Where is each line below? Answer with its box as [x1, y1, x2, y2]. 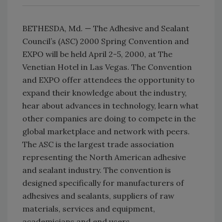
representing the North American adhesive [22, 152, 186, 163]
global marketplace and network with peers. [22, 126, 190, 137]
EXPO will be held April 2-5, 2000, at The [22, 49, 172, 59]
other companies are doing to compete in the [22, 113, 196, 124]
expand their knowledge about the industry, [22, 88, 187, 98]
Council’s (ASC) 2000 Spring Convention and [22, 36, 189, 47]
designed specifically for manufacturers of [22, 178, 184, 188]
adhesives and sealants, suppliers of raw [22, 191, 174, 201]
